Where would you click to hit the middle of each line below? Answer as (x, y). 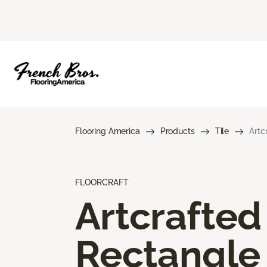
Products (177, 131)
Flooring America (108, 131)
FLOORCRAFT (102, 182)
